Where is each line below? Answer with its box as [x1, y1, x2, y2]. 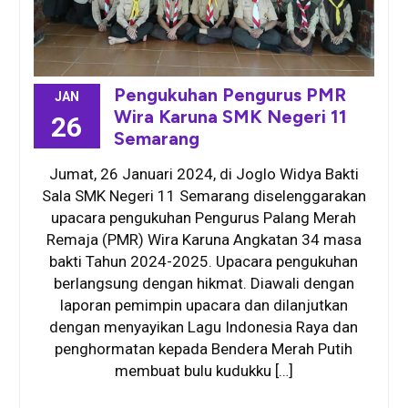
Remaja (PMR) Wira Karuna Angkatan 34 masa [46, 229, 362, 249]
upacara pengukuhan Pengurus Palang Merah [51, 208, 357, 227]
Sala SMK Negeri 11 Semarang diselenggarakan [41, 186, 366, 205]
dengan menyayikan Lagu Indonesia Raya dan [49, 317, 359, 336]
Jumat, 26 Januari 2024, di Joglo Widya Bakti [48, 164, 359, 183]
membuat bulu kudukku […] [114, 361, 293, 380]
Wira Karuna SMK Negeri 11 [113, 105, 347, 127]
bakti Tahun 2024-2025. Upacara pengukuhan [49, 251, 359, 270]
